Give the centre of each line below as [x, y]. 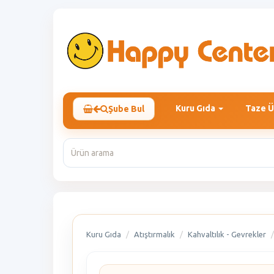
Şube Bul [126, 109]
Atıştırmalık [154, 234]
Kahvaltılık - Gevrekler [227, 234]
